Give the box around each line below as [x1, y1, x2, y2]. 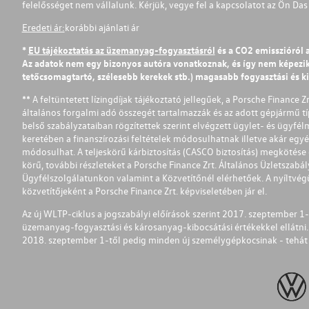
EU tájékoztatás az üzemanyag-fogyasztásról [28, 43, 215, 56]
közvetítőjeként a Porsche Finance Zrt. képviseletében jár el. [21, 184, 267, 197]
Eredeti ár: [21, 21, 65, 34]
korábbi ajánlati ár [64, 21, 139, 34]
